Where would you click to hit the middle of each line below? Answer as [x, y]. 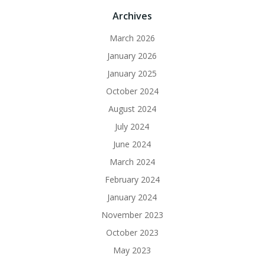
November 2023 [132, 215]
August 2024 [132, 109]
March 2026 [132, 38]
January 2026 [132, 56]
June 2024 [132, 144]
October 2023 [132, 233]
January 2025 [132, 74]
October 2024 [132, 91]
